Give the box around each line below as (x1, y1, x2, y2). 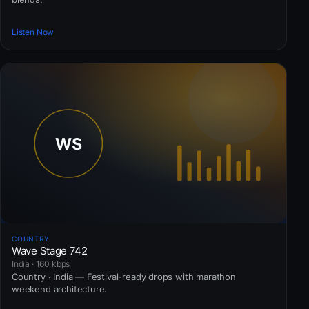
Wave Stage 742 (12, 243, 88, 257)
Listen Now (12, 26, 54, 37)
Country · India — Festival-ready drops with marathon (12, 270, 236, 282)
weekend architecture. (12, 283, 108, 295)
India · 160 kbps (12, 258, 70, 269)
